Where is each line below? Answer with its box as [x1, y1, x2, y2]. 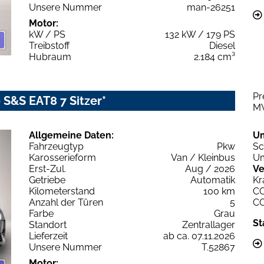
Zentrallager [182, 219, 235, 230]
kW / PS [29, 28, 65, 40]
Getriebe [29, 174, 65, 186]
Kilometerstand [29, 185, 95, 197]
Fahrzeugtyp [29, 140, 84, 152]
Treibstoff [29, 39, 70, 51]
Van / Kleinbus [171, 151, 235, 163]
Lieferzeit [29, 230, 68, 242]
